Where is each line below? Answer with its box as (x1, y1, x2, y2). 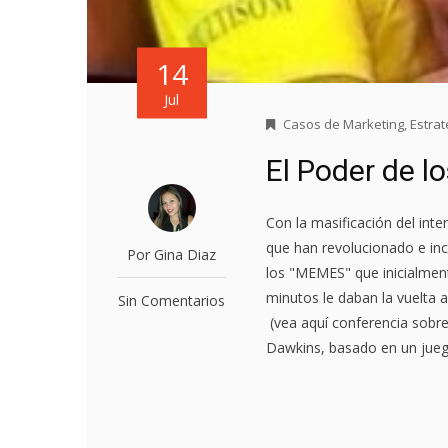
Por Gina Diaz (127, 245, 217, 265)
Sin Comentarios (118, 291, 226, 311)
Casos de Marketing (283, 115, 405, 134)
